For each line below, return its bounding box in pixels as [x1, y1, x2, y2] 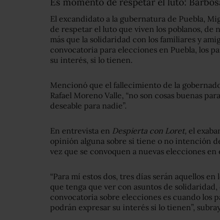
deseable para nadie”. [50, 101, 127, 111]
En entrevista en [50, 126, 112, 136]
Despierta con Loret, [112, 126, 187, 136]
